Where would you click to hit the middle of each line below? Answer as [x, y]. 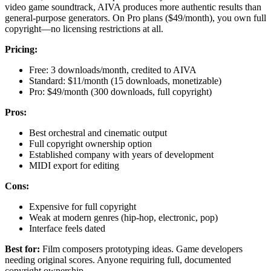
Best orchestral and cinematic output [98, 132]
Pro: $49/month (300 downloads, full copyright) [120, 91]
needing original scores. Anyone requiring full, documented [118, 260]
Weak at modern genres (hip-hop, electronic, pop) [123, 217]
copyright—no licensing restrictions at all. [84, 28]
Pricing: [21, 49]
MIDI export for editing [74, 165]
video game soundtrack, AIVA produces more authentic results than [133, 7]
